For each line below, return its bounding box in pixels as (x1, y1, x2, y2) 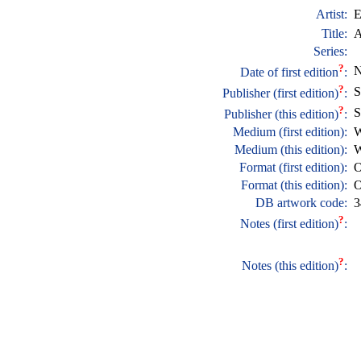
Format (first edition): (239, 160, 351, 174)
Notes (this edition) (241, 259, 338, 273)
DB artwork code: (255, 196, 351, 210)
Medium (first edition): (232, 125, 351, 139)
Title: (321, 27, 351, 40)
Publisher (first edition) (222, 86, 338, 101)
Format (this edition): (240, 178, 351, 192)
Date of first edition (239, 65, 338, 80)
